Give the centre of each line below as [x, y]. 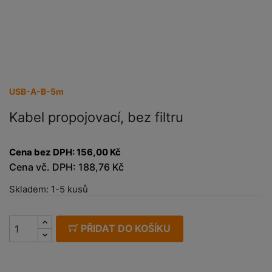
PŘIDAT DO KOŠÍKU [126, 229]
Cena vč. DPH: [44, 167]
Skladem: [30, 189]
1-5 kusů [70, 189]
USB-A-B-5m [36, 91]
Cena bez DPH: [43, 152]
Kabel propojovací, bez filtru [96, 117]
